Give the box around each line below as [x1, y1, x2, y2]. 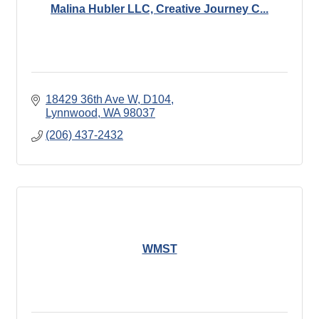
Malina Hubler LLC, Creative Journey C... [51, 3, 268, 16]
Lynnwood [46, 106, 98, 119]
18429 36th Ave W [46, 93, 137, 105]
